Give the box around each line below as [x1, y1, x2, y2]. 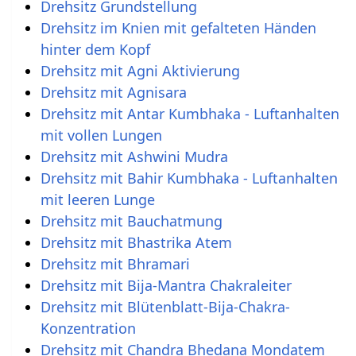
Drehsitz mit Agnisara [40, 82, 187, 102]
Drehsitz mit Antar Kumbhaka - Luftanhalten [40, 103, 339, 123]
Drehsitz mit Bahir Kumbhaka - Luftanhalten [40, 168, 338, 188]
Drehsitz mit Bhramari [40, 253, 190, 273]
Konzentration [40, 318, 136, 338]
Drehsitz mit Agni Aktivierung [40, 60, 240, 80]
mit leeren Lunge [40, 189, 155, 209]
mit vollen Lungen [40, 125, 162, 145]
